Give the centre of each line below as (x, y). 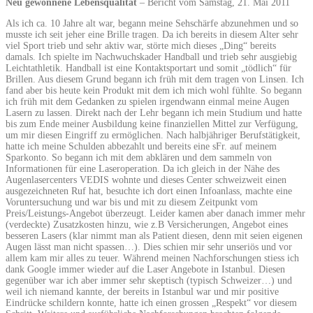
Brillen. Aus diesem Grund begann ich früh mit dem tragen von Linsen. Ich (155, 80)
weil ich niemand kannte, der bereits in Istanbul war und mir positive (142, 292)
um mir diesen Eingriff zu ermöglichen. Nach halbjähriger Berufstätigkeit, (153, 136)
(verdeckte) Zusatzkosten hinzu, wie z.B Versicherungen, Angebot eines (147, 225)
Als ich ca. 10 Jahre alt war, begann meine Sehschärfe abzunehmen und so (152, 24)
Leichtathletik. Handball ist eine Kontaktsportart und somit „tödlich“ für (148, 68)
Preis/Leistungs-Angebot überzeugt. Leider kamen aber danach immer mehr (155, 214)
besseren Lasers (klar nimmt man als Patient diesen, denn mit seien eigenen (154, 236)
